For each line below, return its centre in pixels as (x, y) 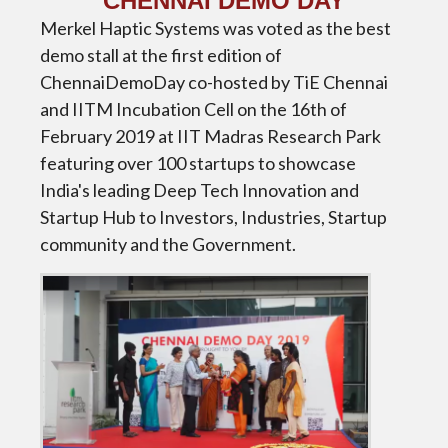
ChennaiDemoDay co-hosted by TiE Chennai (214, 81)
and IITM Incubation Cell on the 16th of (193, 108)
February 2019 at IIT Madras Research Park (210, 135)
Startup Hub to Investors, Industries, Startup (213, 216)
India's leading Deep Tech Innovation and (199, 189)
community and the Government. (168, 243)
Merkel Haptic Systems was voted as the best (215, 27)
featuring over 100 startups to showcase (198, 162)
